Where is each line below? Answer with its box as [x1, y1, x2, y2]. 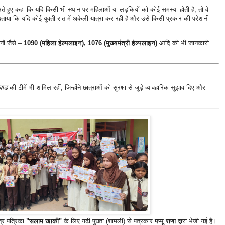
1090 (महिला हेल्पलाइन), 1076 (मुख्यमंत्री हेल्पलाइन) [23, 39, 157, 47]
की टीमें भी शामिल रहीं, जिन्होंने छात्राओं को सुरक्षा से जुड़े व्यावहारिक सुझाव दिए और [7, 83, 205, 91]
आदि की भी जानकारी [157, 39, 209, 47]
